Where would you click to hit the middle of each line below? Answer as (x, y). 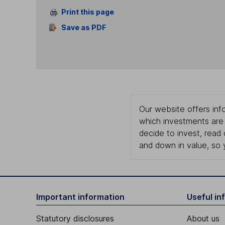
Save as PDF (83, 27)
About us (203, 219)
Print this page (87, 12)
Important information (80, 197)
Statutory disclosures (75, 219)
